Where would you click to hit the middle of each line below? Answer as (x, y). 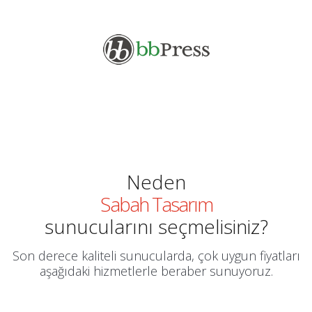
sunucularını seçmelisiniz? (156, 226)
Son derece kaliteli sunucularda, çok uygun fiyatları (156, 256)
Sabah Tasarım (156, 204)
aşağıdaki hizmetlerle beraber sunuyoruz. (156, 271)
